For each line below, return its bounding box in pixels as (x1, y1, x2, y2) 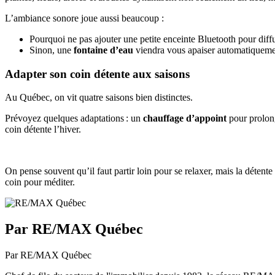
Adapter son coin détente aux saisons (5, 67, 190, 80)
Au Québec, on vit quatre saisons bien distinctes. (5, 92, 193, 103)
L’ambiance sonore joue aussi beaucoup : (5, 12, 164, 23)
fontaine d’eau (74, 44, 133, 55)
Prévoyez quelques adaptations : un (5, 113, 143, 124)
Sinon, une (29, 44, 74, 55)
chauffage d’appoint (143, 113, 227, 124)
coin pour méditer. (5, 177, 75, 188)
